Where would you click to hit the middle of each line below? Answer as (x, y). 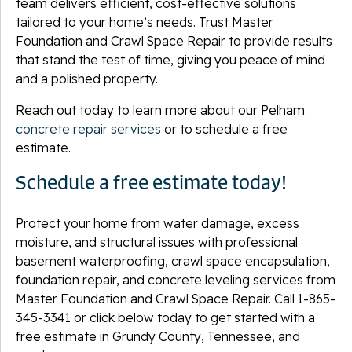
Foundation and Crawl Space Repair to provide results (174, 40)
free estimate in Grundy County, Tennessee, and (158, 336)
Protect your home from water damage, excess (158, 223)
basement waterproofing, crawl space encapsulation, (173, 260)
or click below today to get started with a (193, 317)
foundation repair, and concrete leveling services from (176, 279)
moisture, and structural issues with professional (157, 242)
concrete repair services (88, 128)
